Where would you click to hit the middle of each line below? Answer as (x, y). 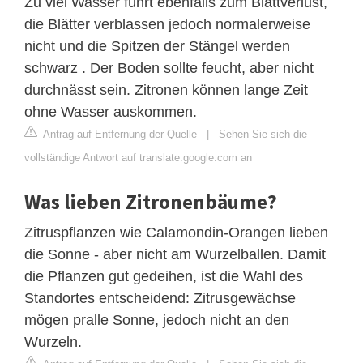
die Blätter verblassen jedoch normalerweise (167, 24)
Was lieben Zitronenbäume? (151, 201)
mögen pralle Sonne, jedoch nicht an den (157, 320)
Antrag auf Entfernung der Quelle (119, 134)
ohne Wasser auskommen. (111, 111)
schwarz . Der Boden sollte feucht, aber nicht (169, 68)
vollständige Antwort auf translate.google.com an (138, 157)
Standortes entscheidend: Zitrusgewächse (160, 298)
